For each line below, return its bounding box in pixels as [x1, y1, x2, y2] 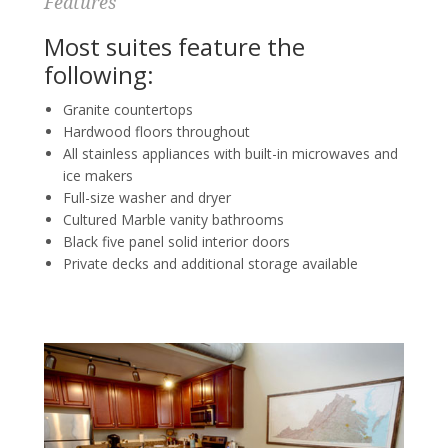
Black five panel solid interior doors [63, 232, 290, 252]
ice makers [63, 166, 133, 186]
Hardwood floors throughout [63, 122, 250, 142]
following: [44, 58, 154, 92]
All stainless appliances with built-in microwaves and [63, 144, 398, 164]
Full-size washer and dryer [63, 188, 231, 208]
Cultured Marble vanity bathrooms [63, 210, 284, 230]
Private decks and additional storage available [63, 254, 358, 274]
